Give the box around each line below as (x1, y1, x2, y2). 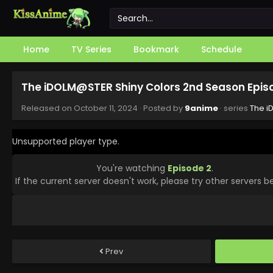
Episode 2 (167, 161, 211, 174)
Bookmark (133, 43, 179, 55)
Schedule (201, 43, 242, 55)
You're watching (96, 161, 168, 174)
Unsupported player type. (12, 135, 119, 147)
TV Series (71, 43, 112, 55)
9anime (185, 102, 218, 114)
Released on (21, 102, 74, 114)
